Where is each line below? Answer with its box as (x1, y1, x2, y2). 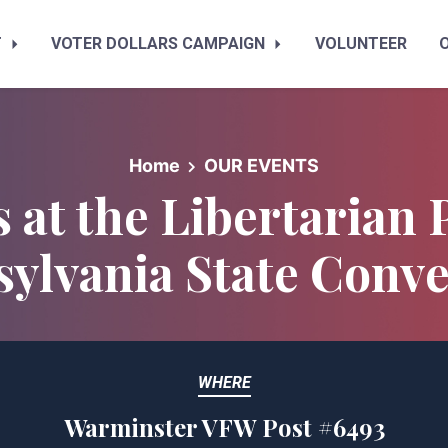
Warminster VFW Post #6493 (63, 411, 385, 443)
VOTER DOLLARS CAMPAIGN (51, 34, 270, 53)
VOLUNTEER (315, 34, 407, 53)
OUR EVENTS (203, 155, 319, 176)
